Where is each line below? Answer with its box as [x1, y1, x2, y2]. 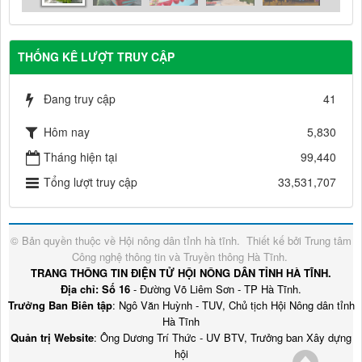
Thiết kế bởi [246, 232, 305, 248]
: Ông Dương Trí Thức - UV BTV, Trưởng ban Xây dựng [94, 329, 351, 345]
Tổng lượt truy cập [44, 173, 137, 190]
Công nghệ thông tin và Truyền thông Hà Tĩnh [71, 248, 284, 264]
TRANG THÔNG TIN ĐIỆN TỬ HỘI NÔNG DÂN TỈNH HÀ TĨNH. [31, 264, 331, 280]
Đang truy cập [44, 90, 116, 107]
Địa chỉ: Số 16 [61, 280, 130, 297]
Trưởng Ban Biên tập [7, 297, 112, 313]
